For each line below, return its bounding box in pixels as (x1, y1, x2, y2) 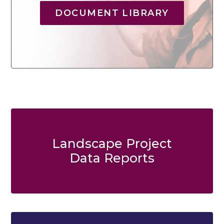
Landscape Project (52, 136, 172, 151)
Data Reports (69, 150, 154, 166)
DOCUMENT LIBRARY (55, 7, 169, 19)
